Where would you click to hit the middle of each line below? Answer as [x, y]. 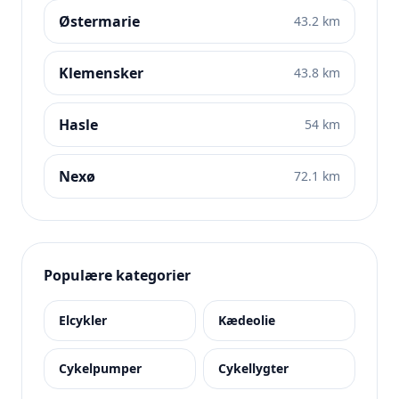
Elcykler [83, 320]
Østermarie [99, 21]
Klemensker [101, 73]
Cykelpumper [100, 368]
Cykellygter [253, 368]
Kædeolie [247, 320]
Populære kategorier [117, 275]
